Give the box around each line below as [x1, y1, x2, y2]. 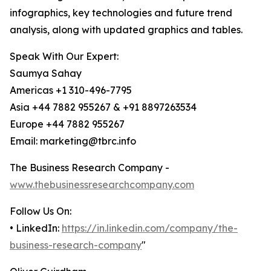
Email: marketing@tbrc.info [10, 135, 136, 148]
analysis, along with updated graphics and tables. [10, 24, 243, 36]
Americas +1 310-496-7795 [10, 84, 132, 97]
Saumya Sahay [10, 67, 82, 80]
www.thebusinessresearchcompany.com [10, 178, 194, 191]
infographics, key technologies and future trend [10, 7, 232, 19]
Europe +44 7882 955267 [10, 118, 125, 131]
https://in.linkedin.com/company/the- [62, 222, 238, 235]
